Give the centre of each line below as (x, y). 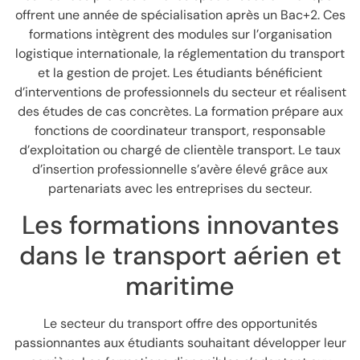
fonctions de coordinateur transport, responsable (180, 130)
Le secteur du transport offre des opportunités (180, 324)
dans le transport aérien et (180, 256)
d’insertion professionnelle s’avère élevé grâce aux (180, 169)
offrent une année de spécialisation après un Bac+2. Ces (180, 14)
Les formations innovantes (180, 225)
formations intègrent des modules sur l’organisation (180, 34)
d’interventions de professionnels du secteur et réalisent (180, 92)
